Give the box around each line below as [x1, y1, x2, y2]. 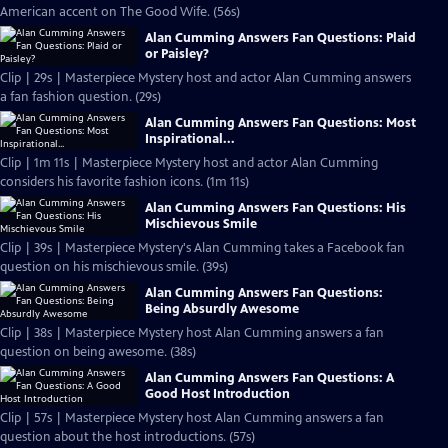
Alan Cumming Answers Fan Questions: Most [145, 114, 416, 131]
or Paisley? [145, 45, 209, 62]
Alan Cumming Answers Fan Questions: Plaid [145, 29, 416, 46]
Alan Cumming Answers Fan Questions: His [145, 199, 406, 216]
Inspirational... [145, 130, 235, 147]
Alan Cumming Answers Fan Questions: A [145, 369, 394, 386]
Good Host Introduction [145, 385, 290, 402]
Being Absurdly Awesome [145, 300, 299, 317]
